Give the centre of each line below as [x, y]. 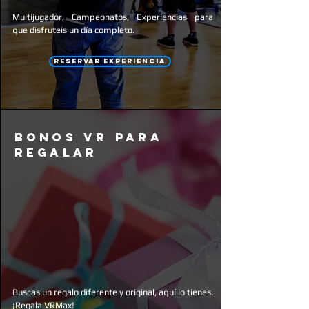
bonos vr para [88, 137]
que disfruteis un [46, 30]
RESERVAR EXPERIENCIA [110, 61]
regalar [56, 152]
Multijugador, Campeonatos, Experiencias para [112, 17]
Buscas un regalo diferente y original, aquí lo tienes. [112, 292]
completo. [113, 30]
